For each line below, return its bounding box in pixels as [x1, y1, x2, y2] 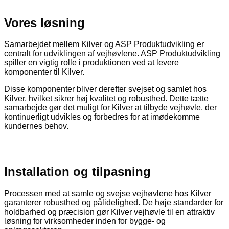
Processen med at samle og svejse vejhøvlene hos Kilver [4, 189, 211, 198]
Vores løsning [4, 15, 85, 30]
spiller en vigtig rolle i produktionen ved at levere [4, 58, 179, 67]
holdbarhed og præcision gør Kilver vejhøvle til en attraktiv [4, 208, 215, 217]
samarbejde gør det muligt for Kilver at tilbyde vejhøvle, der [4, 103, 217, 112]
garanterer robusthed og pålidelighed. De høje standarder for [4, 198, 223, 208]
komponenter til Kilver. [4, 67, 84, 77]
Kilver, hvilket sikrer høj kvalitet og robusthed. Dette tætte [4, 94, 209, 103]
